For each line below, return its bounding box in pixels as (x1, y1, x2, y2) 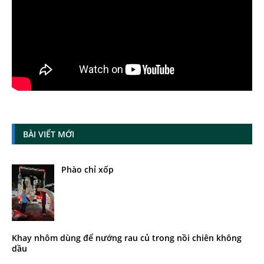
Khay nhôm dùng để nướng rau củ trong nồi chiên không (12, 232, 242, 243)
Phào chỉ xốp (61, 164, 114, 175)
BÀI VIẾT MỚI (23, 128, 74, 140)
